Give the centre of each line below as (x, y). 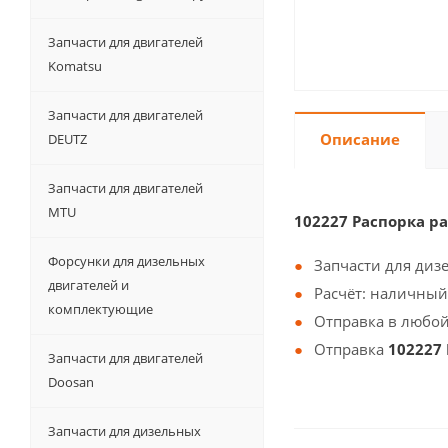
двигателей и (88, 285)
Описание (360, 139)
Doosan (71, 382)
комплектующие (100, 309)
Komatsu (75, 66)
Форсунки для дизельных (126, 261)
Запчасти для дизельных (124, 431)
